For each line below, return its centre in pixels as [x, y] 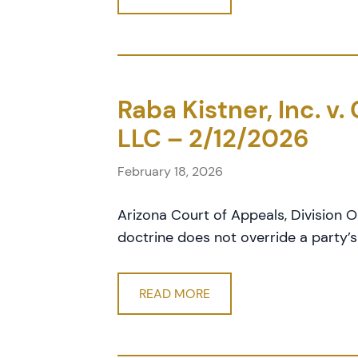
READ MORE [175, 294]
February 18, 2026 [170, 171]
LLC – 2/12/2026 [213, 139]
